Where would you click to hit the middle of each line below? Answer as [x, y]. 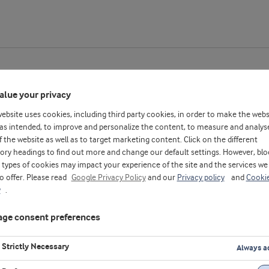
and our [161, 178]
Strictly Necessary [35, 247]
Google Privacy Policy [108, 178]
